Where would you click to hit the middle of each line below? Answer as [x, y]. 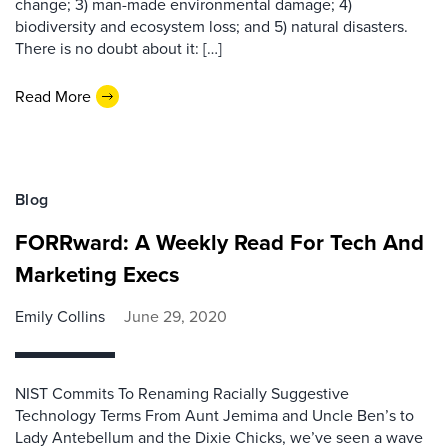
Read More [53, 96]
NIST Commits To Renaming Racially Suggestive [182, 393]
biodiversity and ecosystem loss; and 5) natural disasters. [211, 26]
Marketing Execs [97, 274]
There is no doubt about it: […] [118, 48]
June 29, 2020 [175, 316]
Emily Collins [60, 316]
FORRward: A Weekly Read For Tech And [219, 242]
